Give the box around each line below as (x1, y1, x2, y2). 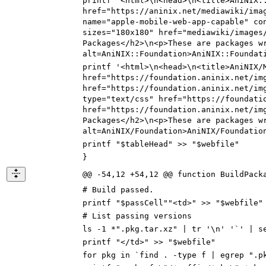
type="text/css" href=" (83, 94, 187, 104)
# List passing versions (83, 211, 192, 221)
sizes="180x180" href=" (83, 28, 187, 37)
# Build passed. (83, 185, 154, 195)
